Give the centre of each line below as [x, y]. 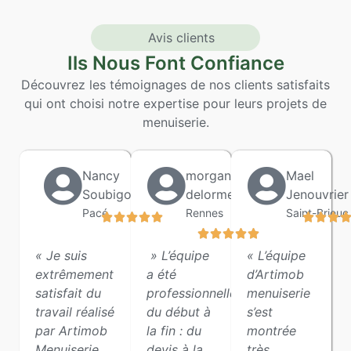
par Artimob [71, 331]
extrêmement [74, 275]
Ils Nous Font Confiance [175, 63]
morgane [212, 176]
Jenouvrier [318, 195]
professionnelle [192, 293]
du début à [179, 312]
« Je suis [61, 256]
